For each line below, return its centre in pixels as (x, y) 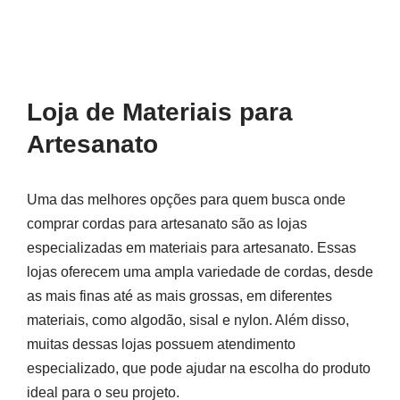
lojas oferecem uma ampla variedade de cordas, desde (200, 272)
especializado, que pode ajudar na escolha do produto (199, 368)
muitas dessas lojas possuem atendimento (161, 344)
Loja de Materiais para (160, 112)
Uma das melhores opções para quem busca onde (186, 200)
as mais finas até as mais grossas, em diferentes (179, 296)
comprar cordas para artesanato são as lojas (167, 224)
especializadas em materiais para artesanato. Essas (192, 248)
